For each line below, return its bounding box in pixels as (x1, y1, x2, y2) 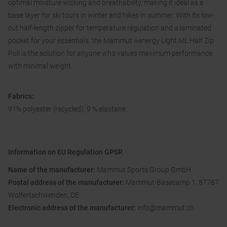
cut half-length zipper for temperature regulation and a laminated (8, 24, 211, 32)
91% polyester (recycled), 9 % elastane (8, 105, 126, 113)
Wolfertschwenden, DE (8, 191, 79, 200)
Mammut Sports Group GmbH (97, 166, 193, 174)
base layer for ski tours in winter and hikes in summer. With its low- (8, 11, 214, 20)
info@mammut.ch (137, 204, 194, 212)
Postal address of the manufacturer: (8, 178, 126, 187)
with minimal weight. (8, 62, 72, 70)
